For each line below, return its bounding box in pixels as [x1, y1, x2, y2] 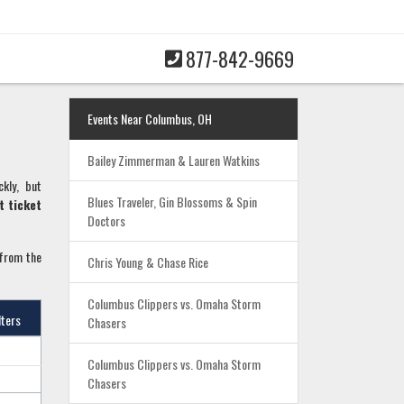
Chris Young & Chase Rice [87, 252, 208, 272]
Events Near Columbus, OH [87, 109, 212, 129]
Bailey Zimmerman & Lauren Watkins [87, 151, 260, 170]
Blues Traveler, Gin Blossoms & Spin [87, 192, 257, 212]
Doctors [87, 211, 125, 231]
